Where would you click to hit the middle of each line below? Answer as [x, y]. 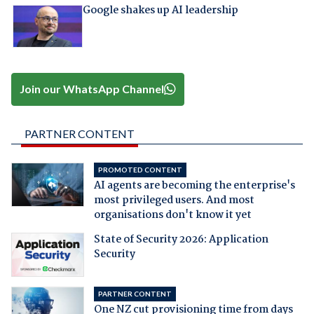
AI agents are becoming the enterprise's [194, 185]
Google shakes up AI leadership [160, 10]
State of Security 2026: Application [181, 239]
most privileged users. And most [174, 200]
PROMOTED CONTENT [140, 169]
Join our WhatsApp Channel [92, 89]
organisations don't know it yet [172, 215]
